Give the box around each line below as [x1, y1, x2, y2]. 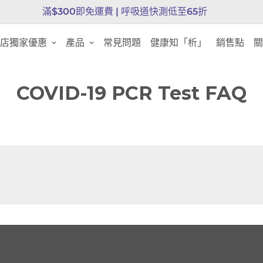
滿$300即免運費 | [42, 6, 121, 17]
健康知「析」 [150, 37, 207, 48]
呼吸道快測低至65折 [120, 6, 207, 17]
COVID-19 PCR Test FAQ [16, 82, 247, 104]
